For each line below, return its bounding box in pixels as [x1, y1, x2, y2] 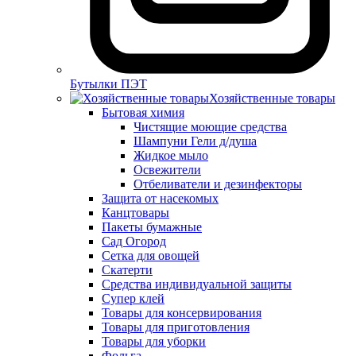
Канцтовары [102, 205, 169, 219]
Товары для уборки [102, 334, 206, 348]
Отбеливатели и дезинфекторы [133, 176, 302, 191]
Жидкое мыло [133, 148, 208, 162]
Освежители [133, 162, 201, 176]
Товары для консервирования [102, 305, 261, 319]
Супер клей [102, 291, 164, 305]
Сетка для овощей [102, 248, 199, 262]
